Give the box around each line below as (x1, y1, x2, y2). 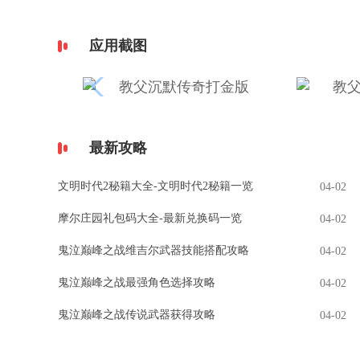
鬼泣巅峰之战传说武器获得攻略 (58, 309, 215, 321)
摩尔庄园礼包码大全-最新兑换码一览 (58, 212, 242, 224)
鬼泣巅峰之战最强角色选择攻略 (58, 276, 215, 288)
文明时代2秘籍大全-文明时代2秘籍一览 (58, 180, 253, 192)
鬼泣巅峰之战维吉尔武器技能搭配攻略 (58, 244, 249, 256)
